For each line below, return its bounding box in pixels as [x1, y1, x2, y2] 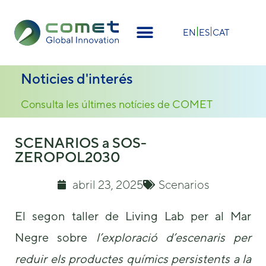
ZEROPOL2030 [15, 148, 121, 165]
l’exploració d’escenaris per [96, 230, 251, 244]
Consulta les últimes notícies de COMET [21, 98, 213, 110]
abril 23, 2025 [72, 178, 143, 191]
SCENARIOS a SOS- [15, 134, 147, 151]
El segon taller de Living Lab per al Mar [15, 209, 251, 223]
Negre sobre [15, 230, 96, 244]
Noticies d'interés [21, 70, 132, 87]
